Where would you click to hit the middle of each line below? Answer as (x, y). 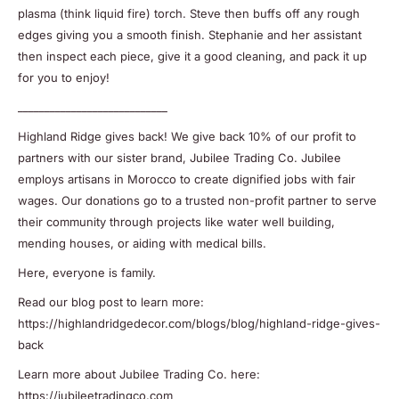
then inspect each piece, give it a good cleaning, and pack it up (192, 56)
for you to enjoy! (64, 77)
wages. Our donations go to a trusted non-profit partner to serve (197, 200)
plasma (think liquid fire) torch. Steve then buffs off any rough (189, 13)
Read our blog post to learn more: (111, 302)
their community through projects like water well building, (176, 221)
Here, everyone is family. (87, 273)
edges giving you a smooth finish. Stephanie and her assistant (190, 34)
